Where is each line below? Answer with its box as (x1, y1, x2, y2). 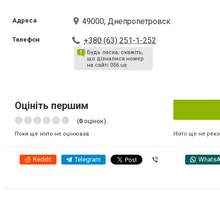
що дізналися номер (87, 55, 144, 62)
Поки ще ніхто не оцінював (15, 131, 89, 137)
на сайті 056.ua (87, 62, 127, 68)
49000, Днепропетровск (82, 17, 171, 26)
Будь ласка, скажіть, (87, 49, 144, 55)
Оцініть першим (15, 100, 88, 111)
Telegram (75, 156, 101, 163)
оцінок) (82, 117, 106, 125)
